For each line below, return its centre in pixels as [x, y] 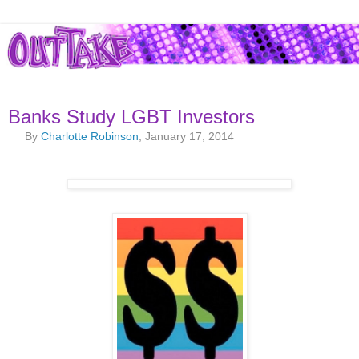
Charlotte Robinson [90, 137]
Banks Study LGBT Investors [131, 117]
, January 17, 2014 [187, 137]
